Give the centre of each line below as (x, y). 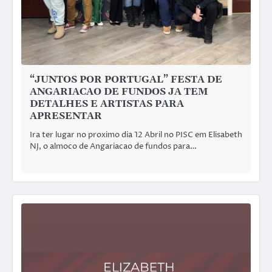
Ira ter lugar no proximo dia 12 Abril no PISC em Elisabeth (136, 135)
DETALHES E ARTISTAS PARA (107, 104)
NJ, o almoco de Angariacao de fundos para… (113, 147)
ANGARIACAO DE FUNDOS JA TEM (119, 91)
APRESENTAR (66, 116)
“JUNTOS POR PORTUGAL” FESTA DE (126, 79)
